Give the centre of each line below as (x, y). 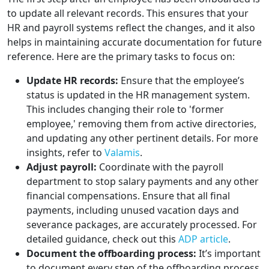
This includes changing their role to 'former (125, 110)
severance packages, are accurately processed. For (142, 225)
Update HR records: (72, 81)
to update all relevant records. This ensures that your (128, 14)
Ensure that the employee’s (181, 81)
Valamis (122, 153)
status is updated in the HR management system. (138, 95)
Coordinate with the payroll (160, 167)
